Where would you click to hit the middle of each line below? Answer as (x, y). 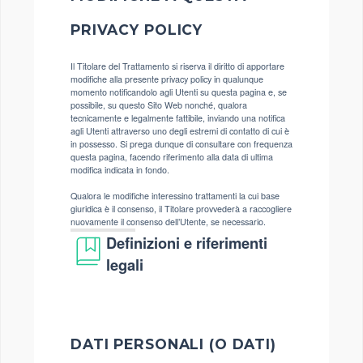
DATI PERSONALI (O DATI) (173, 344)
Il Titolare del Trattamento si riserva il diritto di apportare (177, 66)
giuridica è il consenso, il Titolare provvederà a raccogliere (181, 208)
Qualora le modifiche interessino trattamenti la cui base (175, 195)
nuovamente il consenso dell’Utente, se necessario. (168, 221)
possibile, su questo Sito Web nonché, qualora (159, 105)
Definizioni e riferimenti (187, 242)
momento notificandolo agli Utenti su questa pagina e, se (179, 92)
